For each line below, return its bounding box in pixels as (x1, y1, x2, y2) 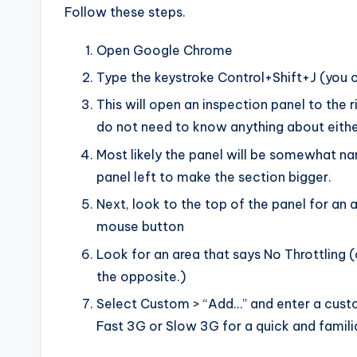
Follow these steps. (65, 3, 186, 20)
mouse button (96, 218, 184, 235)
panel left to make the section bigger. (96, 168, 331, 185)
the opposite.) (96, 268, 186, 284)
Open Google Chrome (96, 41, 233, 58)
